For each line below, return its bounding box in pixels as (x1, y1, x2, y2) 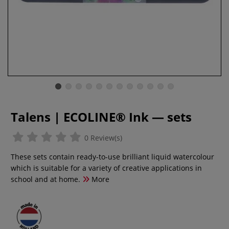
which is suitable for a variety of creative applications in (11, 163, 202, 173)
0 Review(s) (82, 133, 122, 143)
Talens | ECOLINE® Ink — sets (11, 108, 192, 125)
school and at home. (11, 174, 80, 184)
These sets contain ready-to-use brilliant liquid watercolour (11, 152, 214, 162)
